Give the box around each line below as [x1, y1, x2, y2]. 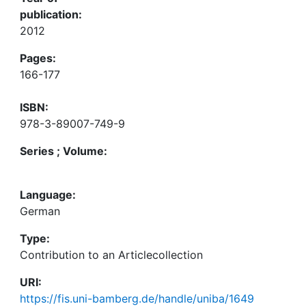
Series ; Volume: [20, 144, 107, 158]
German [20, 204, 60, 218]
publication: [20, 8, 82, 21]
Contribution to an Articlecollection [20, 248, 203, 262]
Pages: [20, 51, 56, 65]
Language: [20, 188, 76, 201]
